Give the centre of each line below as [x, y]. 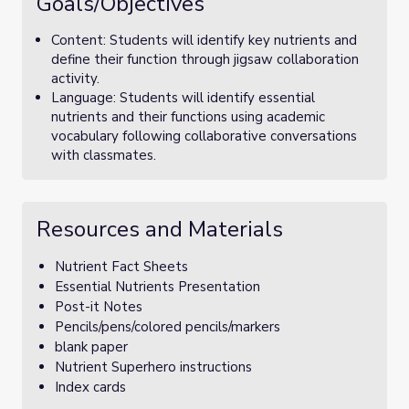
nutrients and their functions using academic [188, 117]
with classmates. [104, 155]
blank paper [91, 347]
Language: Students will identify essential [183, 98]
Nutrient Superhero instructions [153, 367]
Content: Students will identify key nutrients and [204, 40]
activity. [75, 79]
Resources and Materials [160, 229]
